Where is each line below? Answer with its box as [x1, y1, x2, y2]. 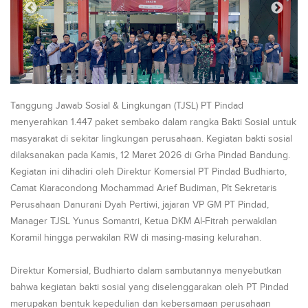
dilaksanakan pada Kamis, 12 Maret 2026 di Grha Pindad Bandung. [10, 150, 290, 161]
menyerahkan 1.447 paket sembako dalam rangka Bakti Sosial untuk [10, 117, 296, 128]
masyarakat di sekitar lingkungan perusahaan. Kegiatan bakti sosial [10, 133, 292, 144]
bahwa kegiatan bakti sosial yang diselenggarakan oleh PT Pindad [10, 282, 289, 293]
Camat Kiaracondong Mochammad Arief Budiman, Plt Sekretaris [10, 183, 277, 194]
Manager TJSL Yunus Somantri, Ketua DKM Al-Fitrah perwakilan [10, 216, 277, 227]
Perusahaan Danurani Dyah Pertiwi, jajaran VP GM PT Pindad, [10, 199, 269, 210]
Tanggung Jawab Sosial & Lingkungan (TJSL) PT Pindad [10, 100, 243, 111]
